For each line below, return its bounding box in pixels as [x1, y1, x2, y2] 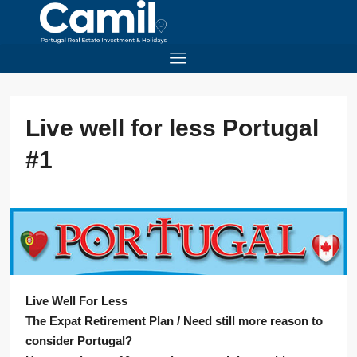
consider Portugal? [25, 334, 132, 348]
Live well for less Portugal [25, 115, 319, 142]
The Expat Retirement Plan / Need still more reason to [25, 314, 323, 328]
